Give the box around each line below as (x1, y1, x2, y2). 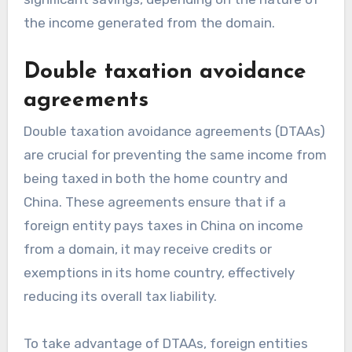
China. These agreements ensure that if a (23, 194, 286, 211)
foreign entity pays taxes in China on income (23, 218, 303, 234)
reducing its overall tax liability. (23, 288, 217, 305)
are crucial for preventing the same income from (23, 147, 327, 163)
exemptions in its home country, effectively (23, 265, 295, 281)
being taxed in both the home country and (23, 170, 288, 187)
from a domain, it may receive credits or (23, 241, 272, 258)
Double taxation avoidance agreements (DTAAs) (23, 123, 325, 140)
